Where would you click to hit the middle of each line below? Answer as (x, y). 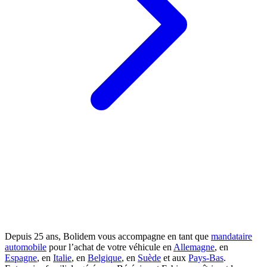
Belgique (105, 258)
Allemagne (194, 247)
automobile (26, 247)
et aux (175, 258)
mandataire (232, 237)
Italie (62, 258)
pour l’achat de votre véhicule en (110, 247)
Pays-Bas (206, 258)
